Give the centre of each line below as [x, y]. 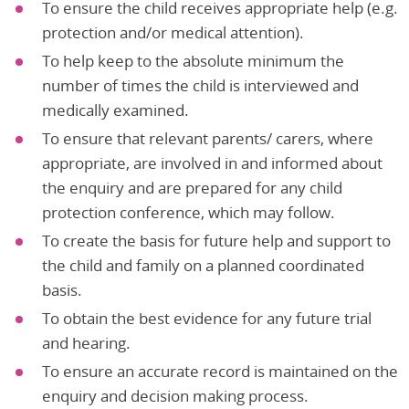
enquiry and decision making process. [175, 395]
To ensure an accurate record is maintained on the [220, 371]
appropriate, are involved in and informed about [212, 163]
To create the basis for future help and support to [216, 240]
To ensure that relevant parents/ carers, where [208, 138]
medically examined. [115, 110]
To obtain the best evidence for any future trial [207, 318]
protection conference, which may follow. [189, 212]
